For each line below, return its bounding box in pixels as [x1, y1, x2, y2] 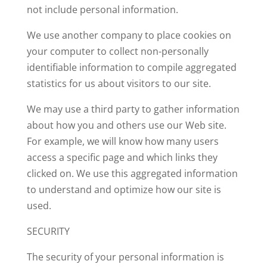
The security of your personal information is [26, 250, 224, 263]
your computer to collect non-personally [26, 45, 209, 58]
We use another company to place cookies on [26, 29, 231, 42]
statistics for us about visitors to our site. [26, 77, 211, 90]
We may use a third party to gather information [26, 103, 240, 116]
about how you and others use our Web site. [26, 119, 226, 132]
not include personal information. [26, 3, 178, 16]
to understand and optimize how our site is [26, 183, 221, 196]
